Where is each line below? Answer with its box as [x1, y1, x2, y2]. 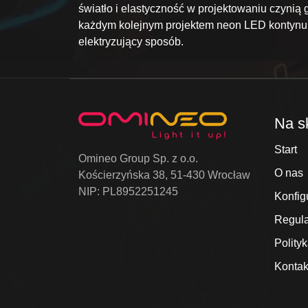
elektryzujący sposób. [78, 36, 184, 48]
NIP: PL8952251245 [78, 186, 178, 198]
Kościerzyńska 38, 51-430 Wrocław [78, 169, 250, 181]
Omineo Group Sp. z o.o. [78, 153, 198, 165]
